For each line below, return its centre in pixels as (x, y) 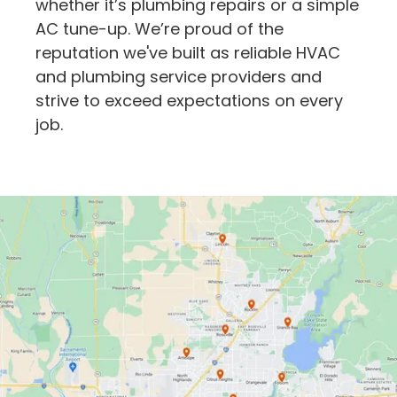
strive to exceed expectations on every (189, 100)
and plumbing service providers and (179, 76)
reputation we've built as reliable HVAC (188, 52)
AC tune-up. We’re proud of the (160, 28)
